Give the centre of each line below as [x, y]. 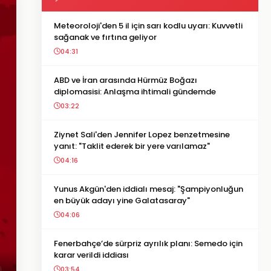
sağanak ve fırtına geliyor [105, 37]
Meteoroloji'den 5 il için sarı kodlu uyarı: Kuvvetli [148, 26]
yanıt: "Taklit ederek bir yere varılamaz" [132, 146]
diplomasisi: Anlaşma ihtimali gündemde [135, 92]
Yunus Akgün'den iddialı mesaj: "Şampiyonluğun [149, 189]
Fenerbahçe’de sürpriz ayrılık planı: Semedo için [148, 243]
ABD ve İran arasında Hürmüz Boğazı [126, 80]
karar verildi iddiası [91, 255]
